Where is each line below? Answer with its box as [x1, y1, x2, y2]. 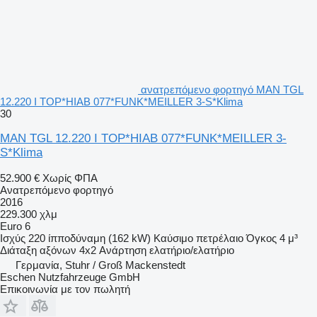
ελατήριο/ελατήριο [149, 243, 234, 256]
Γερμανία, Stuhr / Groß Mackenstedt [16, 258, 185, 271]
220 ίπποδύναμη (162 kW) [28, 231, 151, 244]
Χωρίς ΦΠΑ [42, 171, 98, 184]
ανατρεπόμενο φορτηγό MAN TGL [141, 83, 304, 96]
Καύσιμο [154, 231, 193, 244]
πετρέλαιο [196, 231, 243, 244]
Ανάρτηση [99, 243, 146, 256]
